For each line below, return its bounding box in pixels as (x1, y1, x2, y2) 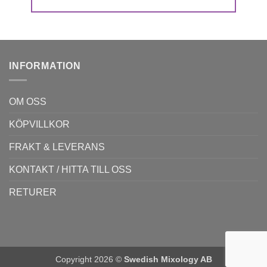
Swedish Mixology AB (123, 254, 212, 265)
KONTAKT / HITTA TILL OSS (9, 164, 132, 175)
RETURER (9, 187, 57, 198)
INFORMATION (9, 60, 81, 71)
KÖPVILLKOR (9, 119, 70, 130)
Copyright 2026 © (55, 254, 124, 265)
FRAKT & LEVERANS (9, 142, 105, 153)
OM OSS (9, 97, 46, 107)
